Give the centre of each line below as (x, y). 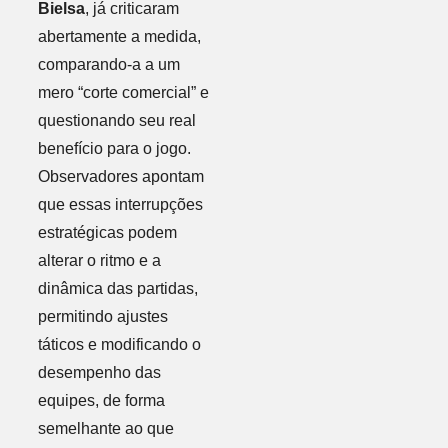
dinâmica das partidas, (117, 288)
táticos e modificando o (119, 344)
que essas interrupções (120, 204)
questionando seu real (116, 120)
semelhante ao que (105, 428)
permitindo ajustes (102, 316)
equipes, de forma (101, 400)
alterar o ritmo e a (99, 260)
